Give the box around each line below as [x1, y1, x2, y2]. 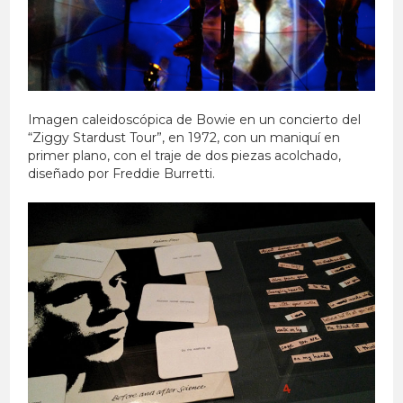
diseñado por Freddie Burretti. [28, 165, 216, 182]
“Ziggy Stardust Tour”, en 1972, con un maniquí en [28, 129, 341, 146]
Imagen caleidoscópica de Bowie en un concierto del [28, 111, 362, 128]
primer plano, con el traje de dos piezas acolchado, [28, 147, 342, 164]
